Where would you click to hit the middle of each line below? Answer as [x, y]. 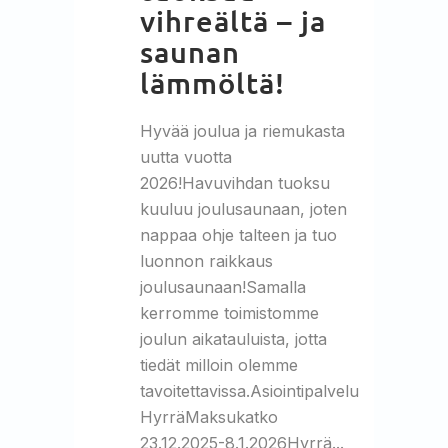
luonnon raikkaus [206, 260]
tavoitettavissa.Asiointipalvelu [249, 390]
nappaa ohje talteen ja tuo [238, 234]
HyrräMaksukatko [209, 416]
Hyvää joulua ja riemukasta [242, 130]
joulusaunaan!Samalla [223, 286]
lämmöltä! [212, 82]
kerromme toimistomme [229, 312]
